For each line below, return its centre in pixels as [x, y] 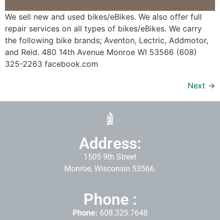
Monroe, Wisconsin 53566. [110, 168]
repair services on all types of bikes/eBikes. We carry [103, 28]
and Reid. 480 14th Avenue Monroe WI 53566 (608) [101, 52]
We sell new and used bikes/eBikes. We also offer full [103, 16]
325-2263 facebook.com [52, 64]
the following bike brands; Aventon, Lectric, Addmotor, [107, 40]
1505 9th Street [110, 157]
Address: [110, 143]
